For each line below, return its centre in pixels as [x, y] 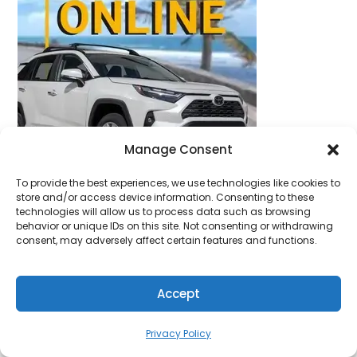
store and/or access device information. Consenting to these [165, 197]
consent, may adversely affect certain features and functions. [167, 240]
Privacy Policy [178, 333]
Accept [178, 293]
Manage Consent [178, 149]
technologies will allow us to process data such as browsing [163, 212]
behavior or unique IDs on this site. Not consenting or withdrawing [175, 226]
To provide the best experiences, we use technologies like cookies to [178, 183]
